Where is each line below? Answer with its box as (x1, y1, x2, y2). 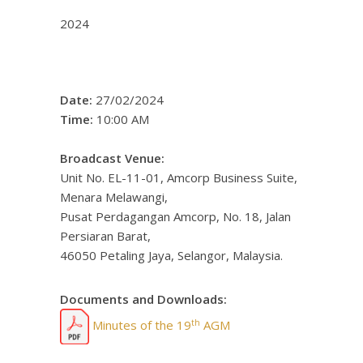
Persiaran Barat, (60, 228, 151, 244)
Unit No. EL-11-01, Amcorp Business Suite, (60, 169, 297, 186)
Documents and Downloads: (60, 291, 227, 307)
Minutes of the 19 (89, 316, 191, 333)
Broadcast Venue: (60, 150, 164, 166)
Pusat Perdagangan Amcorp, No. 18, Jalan (60, 208, 291, 224)
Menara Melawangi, (60, 189, 168, 205)
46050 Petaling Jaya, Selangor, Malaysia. (60, 247, 283, 263)
